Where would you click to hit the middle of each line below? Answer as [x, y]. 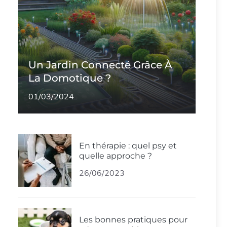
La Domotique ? [70, 78]
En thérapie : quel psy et [128, 145]
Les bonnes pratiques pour [133, 219]
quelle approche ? [116, 156]
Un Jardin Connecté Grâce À [100, 65]
